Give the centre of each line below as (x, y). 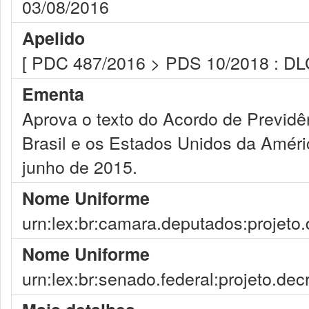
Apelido (53, 38)
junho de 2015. (80, 166)
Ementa (53, 94)
